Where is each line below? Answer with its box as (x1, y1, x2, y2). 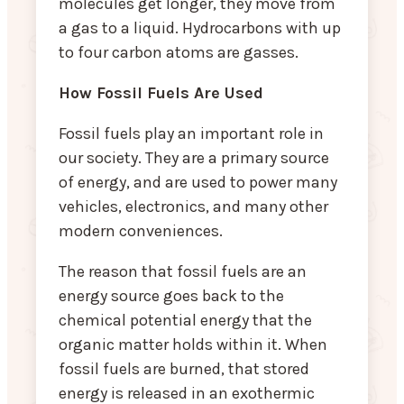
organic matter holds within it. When (59, 335, 327, 355)
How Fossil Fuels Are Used (59, 83, 263, 104)
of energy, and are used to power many (59, 172, 337, 193)
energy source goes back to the (59, 286, 284, 307)
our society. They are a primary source (59, 148, 329, 169)
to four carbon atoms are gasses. (59, 42, 298, 63)
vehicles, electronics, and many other (59, 197, 328, 217)
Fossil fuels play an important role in (59, 124, 324, 144)
